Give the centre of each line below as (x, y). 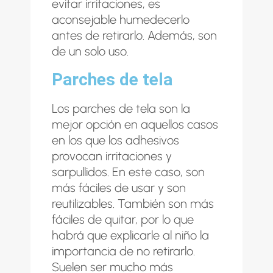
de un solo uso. (90, 51)
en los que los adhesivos (115, 140)
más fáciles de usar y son (119, 187)
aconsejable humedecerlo (121, 19)
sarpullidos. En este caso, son (128, 172)
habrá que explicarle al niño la (130, 235)
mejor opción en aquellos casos (135, 124)
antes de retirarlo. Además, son (134, 35)
